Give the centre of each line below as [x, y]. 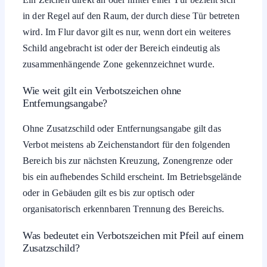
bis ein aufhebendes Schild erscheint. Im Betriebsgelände [132, 177]
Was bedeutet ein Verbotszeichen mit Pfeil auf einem [133, 235]
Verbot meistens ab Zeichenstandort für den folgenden [127, 145]
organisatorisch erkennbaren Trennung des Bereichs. [124, 209]
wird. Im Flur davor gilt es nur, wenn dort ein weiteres [127, 32]
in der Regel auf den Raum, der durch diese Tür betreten [131, 16]
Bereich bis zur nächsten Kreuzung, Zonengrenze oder [128, 161]
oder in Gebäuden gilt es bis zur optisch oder [109, 193]
